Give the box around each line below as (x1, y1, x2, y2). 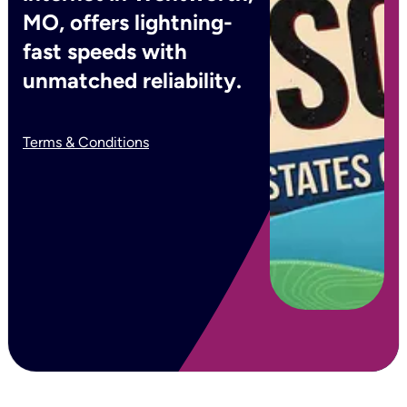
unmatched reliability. (23, 67, 242, 94)
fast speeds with (23, 38, 187, 65)
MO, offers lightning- (23, 9, 233, 35)
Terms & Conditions (23, 134, 149, 151)
